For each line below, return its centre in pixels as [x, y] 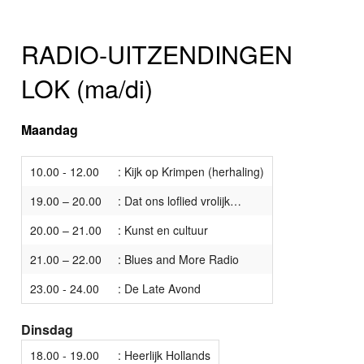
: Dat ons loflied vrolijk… [180, 201]
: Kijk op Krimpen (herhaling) [191, 172]
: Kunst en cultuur [163, 230]
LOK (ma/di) [87, 88]
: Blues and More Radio [179, 260]
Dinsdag [48, 330]
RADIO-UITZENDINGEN [157, 54]
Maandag [50, 130]
